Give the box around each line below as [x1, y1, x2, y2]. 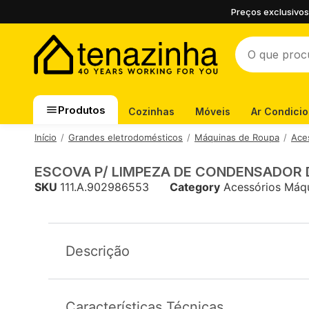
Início [34, 132, 57, 143]
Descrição [66, 243, 130, 259]
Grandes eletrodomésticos [68, 132, 183, 143]
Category [170, 180, 220, 194]
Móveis [195, 106, 230, 117]
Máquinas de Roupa [195, 132, 279, 143]
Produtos [58, 103, 106, 117]
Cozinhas [128, 106, 175, 117]
